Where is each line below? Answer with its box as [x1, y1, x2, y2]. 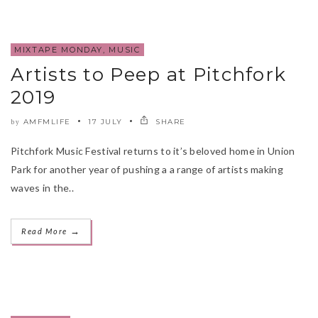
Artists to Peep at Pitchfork [11, 62, 287, 86]
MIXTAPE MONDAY [14, 44, 104, 55]
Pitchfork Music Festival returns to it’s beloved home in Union [11, 144, 295, 157]
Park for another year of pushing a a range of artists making [11, 163, 283, 175]
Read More [21, 226, 70, 236]
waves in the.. [11, 181, 74, 194]
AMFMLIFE [23, 116, 71, 126]
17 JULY [88, 116, 123, 126]
